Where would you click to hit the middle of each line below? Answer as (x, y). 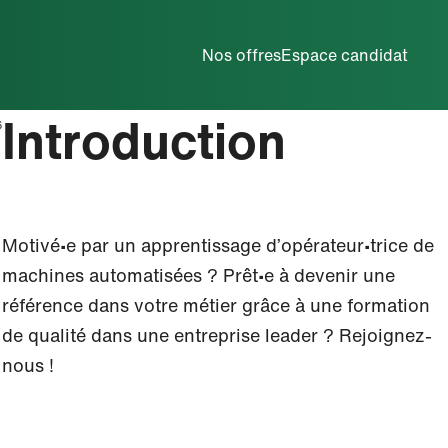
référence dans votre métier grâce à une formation (216, 305)
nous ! (28, 365)
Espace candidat (345, 55)
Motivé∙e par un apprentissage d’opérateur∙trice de (218, 245)
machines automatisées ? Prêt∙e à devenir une (198, 275)
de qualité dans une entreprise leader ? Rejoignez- (217, 335)
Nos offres (242, 55)
